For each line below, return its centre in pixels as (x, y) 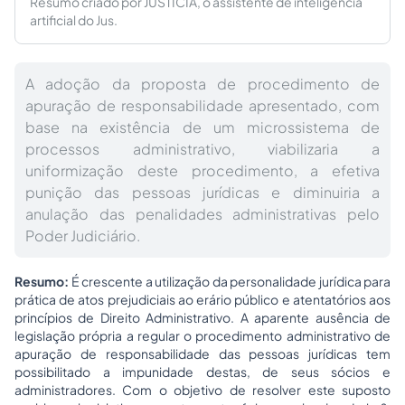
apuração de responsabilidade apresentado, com (202, 105)
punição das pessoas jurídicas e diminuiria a (202, 192)
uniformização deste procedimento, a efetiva (202, 170)
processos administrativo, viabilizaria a (202, 149)
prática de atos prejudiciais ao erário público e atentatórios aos (202, 299)
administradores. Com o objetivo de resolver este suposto (202, 390)
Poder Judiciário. (83, 235)
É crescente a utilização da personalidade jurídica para (230, 281)
